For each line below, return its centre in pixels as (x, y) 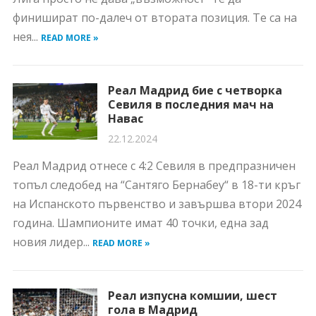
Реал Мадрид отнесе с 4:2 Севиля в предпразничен (154, 166)
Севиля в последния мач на (190, 104)
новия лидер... (52, 242)
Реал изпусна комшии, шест (192, 296)
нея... (26, 37)
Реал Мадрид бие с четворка (195, 90)
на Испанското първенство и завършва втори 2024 (157, 204)
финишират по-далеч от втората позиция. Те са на (154, 18)
